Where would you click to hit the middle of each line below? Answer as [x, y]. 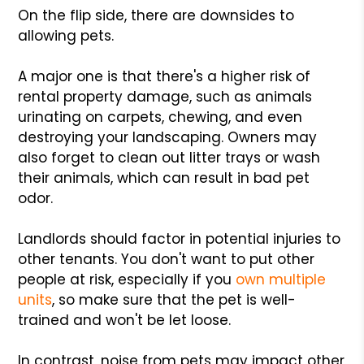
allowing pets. [66, 35]
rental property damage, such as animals [165, 96]
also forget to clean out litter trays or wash [169, 157]
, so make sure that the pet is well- [174, 299]
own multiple [281, 279]
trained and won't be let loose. [125, 320]
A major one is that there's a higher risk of [165, 76]
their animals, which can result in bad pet [164, 178]
